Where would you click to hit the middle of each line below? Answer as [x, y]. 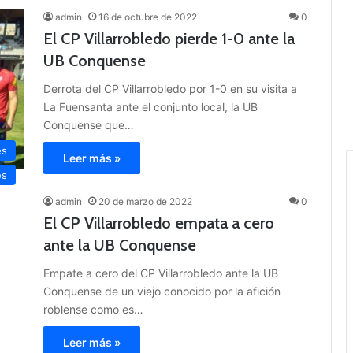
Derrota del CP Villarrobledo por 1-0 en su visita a [170, 89]
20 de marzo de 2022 [145, 202]
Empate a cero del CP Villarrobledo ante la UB [161, 273]
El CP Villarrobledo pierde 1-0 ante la [169, 39]
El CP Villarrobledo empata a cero [159, 223]
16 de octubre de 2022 [148, 17]
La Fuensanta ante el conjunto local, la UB [150, 107]
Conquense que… [89, 125]
